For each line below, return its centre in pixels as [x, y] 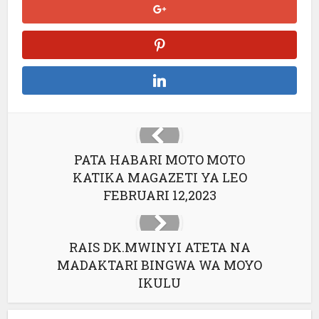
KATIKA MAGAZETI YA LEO [159, 177]
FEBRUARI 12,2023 [159, 195]
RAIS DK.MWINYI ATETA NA [159, 247]
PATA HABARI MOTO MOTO [159, 159]
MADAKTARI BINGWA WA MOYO [159, 265]
